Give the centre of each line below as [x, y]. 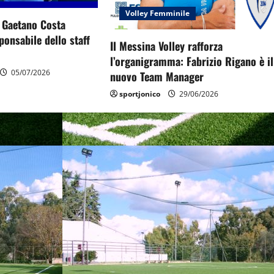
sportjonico [140, 94]
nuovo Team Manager [157, 76]
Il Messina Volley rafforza [167, 46]
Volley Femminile [158, 13]
